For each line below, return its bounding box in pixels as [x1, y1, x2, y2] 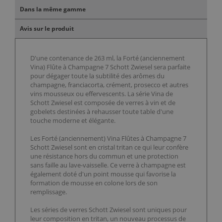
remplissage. [30, 187, 67, 197]
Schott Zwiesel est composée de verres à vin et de [30, 98, 175, 108]
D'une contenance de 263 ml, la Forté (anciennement [30, 54, 185, 63]
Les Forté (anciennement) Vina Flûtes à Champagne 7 [30, 134, 186, 143]
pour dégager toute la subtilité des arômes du [30, 71, 165, 81]
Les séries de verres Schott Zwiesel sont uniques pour [30, 205, 187, 215]
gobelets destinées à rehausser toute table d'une [30, 107, 173, 116]
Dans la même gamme [20, 5, 86, 14]
